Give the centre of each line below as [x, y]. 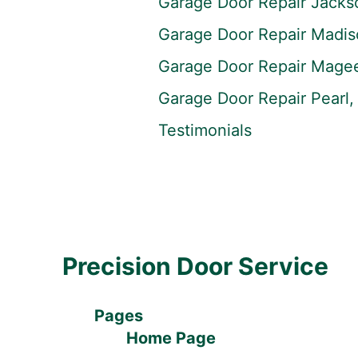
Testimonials [205, 130]
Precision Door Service [195, 266]
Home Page [171, 338]
